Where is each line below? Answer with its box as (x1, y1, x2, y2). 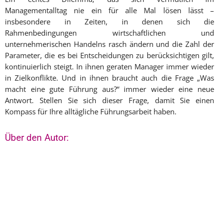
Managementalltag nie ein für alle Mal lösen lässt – (5, 5, 214, 16)
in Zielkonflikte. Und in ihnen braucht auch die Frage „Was (5, 73, 214, 83)
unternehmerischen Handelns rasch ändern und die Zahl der (5, 39, 214, 49)
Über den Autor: (5, 132, 69, 144)
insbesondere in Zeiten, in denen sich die (5, 17, 214, 27)
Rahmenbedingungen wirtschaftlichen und (5, 28, 214, 38)
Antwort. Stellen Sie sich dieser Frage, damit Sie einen (5, 95, 214, 106)
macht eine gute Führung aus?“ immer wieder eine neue (5, 84, 214, 94)
